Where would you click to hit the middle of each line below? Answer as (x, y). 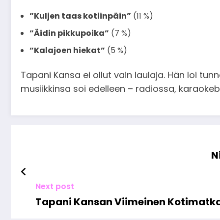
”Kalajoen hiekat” (67, 50)
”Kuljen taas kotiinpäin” (80, 16)
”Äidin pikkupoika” (69, 33)
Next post (55, 186)
